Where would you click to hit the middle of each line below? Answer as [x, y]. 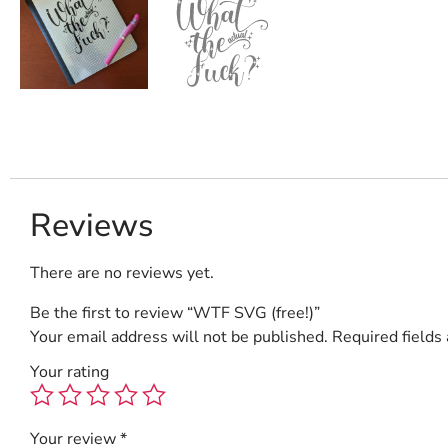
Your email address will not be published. [179, 336]
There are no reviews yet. [122, 272]
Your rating [69, 371]
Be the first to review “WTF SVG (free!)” [175, 312]
